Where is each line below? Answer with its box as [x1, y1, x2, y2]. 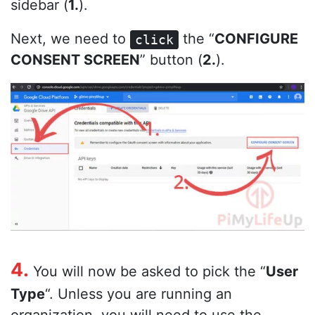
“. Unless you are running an [45, 285, 232, 303]
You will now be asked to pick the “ [29, 263, 266, 281]
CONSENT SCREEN [11, 51, 140, 69]
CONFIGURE [214, 30, 299, 48]
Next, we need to [11, 30, 130, 48]
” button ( [140, 51, 202, 69]
